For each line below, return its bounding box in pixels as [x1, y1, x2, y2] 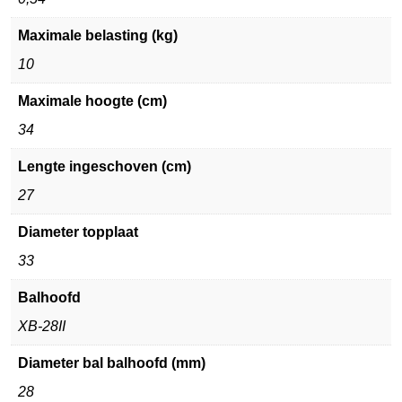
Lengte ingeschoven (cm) [18, 159, 191, 175]
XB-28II [18, 319, 66, 335]
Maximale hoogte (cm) [18, 93, 167, 109]
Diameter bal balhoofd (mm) [18, 355, 205, 371]
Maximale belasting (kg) [18, 28, 178, 44]
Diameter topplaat [18, 224, 138, 240]
